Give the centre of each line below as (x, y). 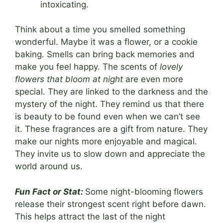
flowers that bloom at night (69, 79)
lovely (171, 67)
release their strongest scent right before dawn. (111, 204)
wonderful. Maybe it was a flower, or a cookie (106, 42)
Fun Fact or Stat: (49, 191)
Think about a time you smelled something (100, 30)
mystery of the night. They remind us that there (110, 104)
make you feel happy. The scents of (87, 67)
